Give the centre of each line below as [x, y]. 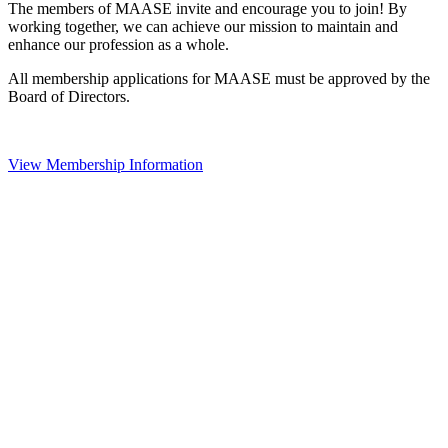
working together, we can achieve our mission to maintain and [203, 27]
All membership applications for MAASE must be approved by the [219, 79]
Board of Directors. [71, 97]
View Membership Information [105, 165]
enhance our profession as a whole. [118, 45]
